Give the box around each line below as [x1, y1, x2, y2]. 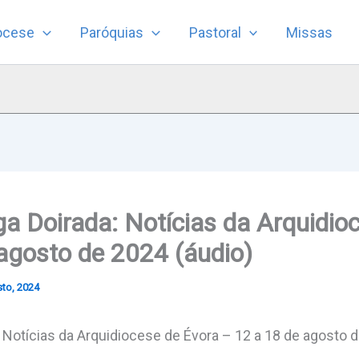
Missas [286, 23, 333, 41]
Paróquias [79, 23, 143, 41]
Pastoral [188, 23, 241, 41]
